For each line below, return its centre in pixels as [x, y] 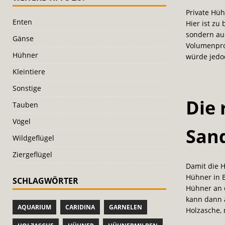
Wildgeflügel [33, 138]
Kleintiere [29, 72]
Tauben [25, 105]
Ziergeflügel [32, 154]
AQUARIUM [34, 207]
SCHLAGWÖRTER [45, 181]
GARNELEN [126, 207]
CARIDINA [80, 207]
